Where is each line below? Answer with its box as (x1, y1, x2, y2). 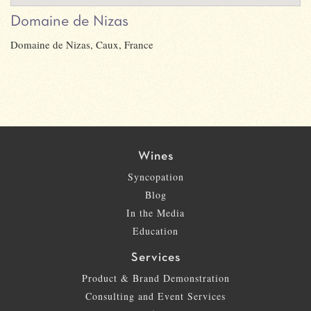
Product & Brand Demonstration (81, 271, 230, 285)
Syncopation (127, 169, 184, 183)
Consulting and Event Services (85, 289, 226, 303)
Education (133, 224, 178, 237)
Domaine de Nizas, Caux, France (10, 37, 153, 51)
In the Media (126, 205, 185, 219)
